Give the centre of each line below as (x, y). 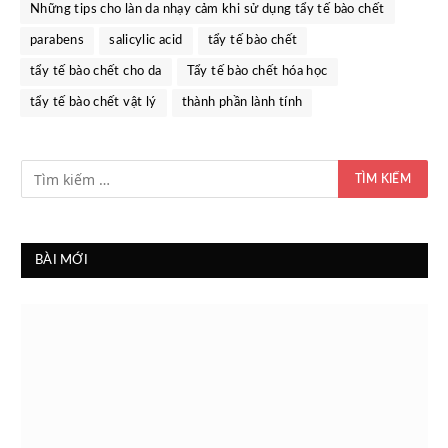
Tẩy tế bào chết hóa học (257, 72)
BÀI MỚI (61, 261)
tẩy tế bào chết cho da (96, 72)
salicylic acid (146, 41)
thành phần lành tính (242, 103)
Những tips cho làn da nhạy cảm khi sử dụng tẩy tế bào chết (207, 10)
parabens (57, 41)
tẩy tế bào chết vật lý (93, 103)
